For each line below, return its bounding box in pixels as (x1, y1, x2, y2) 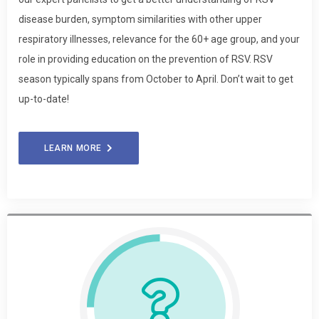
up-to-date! (19, 93, 69, 105)
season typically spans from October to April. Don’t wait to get (19, 73, 293, 85)
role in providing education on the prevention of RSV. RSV (19, 53, 273, 65)
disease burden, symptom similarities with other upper (19, 13, 262, 25)
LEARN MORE (44, 142, 108, 153)
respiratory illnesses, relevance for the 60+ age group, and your (19, 33, 300, 45)
